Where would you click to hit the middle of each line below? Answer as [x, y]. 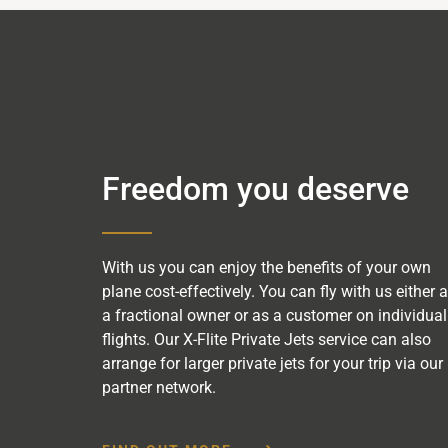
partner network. [159, 387]
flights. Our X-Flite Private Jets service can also [266, 339]
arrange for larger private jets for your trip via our [272, 363]
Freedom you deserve [255, 188]
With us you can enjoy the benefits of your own [266, 267]
